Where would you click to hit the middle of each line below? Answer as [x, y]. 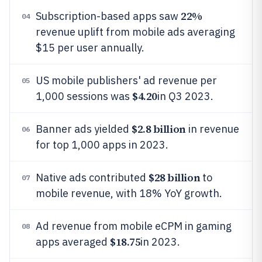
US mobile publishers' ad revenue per [126, 80]
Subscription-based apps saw [108, 16]
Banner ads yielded [84, 129]
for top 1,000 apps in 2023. [102, 145]
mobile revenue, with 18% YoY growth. [129, 193]
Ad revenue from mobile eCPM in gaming [134, 226]
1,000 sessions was [84, 96]
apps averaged [73, 242]
